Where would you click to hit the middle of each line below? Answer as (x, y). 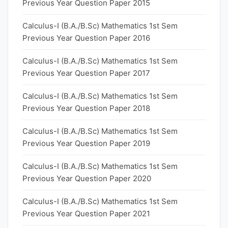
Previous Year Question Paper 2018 (86, 108)
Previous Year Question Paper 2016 (86, 38)
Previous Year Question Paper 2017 (86, 73)
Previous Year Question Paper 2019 (86, 143)
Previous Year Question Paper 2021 (86, 213)
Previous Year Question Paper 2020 (87, 178)
